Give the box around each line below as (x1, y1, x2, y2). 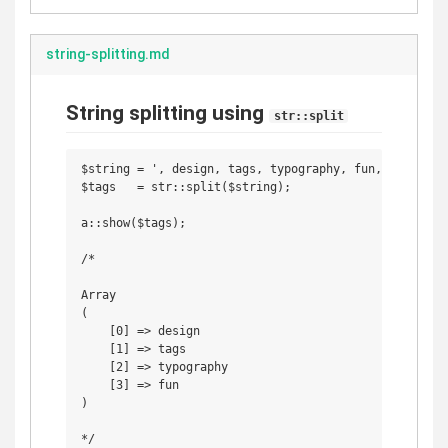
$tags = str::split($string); (81, 179, 291, 194)
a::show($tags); (81, 215, 186, 230)
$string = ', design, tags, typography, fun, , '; (81, 161, 417, 176)
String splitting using (66, 100, 269, 125)
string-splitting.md (46, 45, 170, 62)
